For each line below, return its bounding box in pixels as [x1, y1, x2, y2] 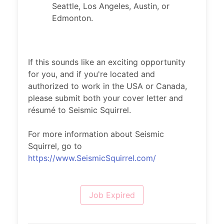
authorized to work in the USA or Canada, [28, 81, 187, 91]
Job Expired [89, 190, 135, 200]
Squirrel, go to [28, 141, 82, 151]
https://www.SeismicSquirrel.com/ [28, 153, 156, 163]
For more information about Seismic [28, 129, 164, 139]
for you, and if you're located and [28, 69, 155, 79]
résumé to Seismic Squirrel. [28, 105, 131, 115]
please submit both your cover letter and [28, 93, 183, 103]
